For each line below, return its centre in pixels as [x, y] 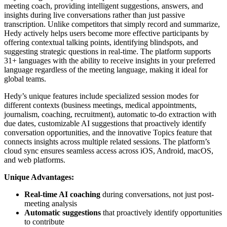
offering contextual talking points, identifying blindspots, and [101, 42]
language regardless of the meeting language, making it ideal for [106, 69]
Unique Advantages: [39, 177]
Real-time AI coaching [62, 194]
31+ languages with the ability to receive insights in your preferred [110, 60]
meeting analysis [51, 203]
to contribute [44, 221]
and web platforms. [35, 160]
